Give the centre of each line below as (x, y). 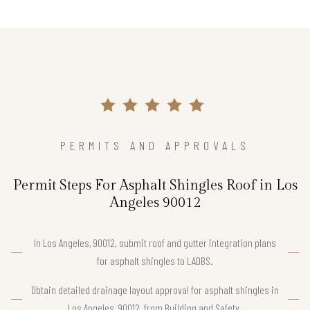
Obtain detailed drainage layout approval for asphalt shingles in (155, 290)
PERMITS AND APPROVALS (155, 146)
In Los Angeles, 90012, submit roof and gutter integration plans (155, 243)
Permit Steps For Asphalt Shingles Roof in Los (155, 186)
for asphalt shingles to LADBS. (155, 261)
